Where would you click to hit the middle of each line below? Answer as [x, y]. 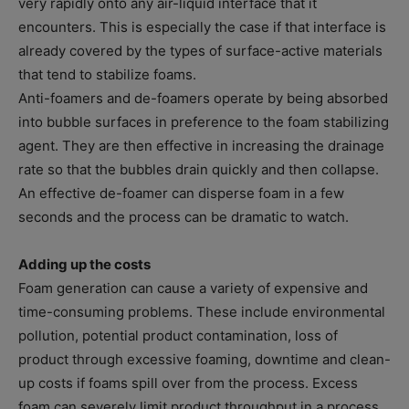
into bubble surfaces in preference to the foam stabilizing [204, 122]
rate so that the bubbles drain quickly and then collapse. [199, 170]
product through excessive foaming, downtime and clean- [204, 360]
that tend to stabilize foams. [107, 75]
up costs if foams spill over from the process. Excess [188, 383]
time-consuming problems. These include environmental [202, 312]
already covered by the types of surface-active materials [200, 51]
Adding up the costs [84, 265]
